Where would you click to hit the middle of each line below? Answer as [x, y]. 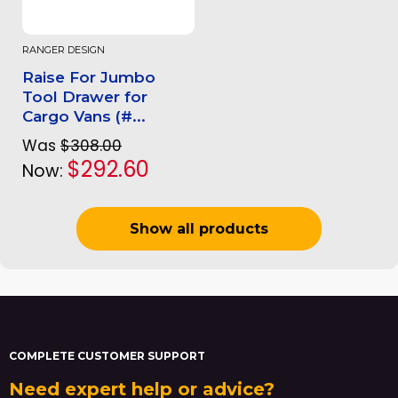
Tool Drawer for [85, 97]
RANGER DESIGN [64, 50]
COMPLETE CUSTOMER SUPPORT [107, 356]
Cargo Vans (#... [84, 117]
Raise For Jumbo [89, 78]
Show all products [199, 229]
